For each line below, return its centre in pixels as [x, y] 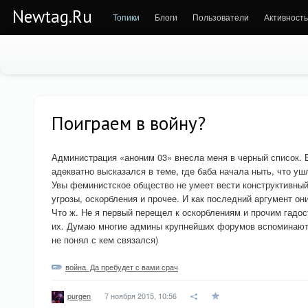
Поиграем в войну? [129, 123]
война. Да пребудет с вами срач [122, 267]
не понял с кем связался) [105, 240]
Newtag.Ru [52, 16]
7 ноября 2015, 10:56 [141, 296]
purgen [79, 296]
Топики [126, 17]
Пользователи [221, 17]
